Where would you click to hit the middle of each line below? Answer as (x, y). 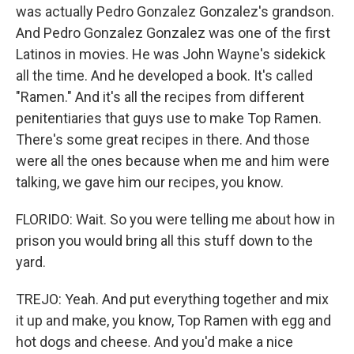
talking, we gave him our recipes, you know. (150, 182)
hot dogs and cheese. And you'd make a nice (154, 342)
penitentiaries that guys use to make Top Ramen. (169, 118)
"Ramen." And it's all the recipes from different (160, 97)
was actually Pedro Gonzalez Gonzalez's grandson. (175, 11)
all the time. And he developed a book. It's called (164, 75)
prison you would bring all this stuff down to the (164, 241)
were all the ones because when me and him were (173, 161)
